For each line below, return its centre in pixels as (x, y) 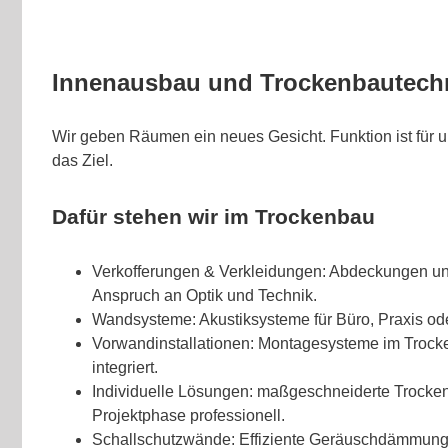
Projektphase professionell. (188, 415)
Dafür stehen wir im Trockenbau (213, 216)
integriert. (125, 367)
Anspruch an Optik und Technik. (204, 295)
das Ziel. (82, 160)
